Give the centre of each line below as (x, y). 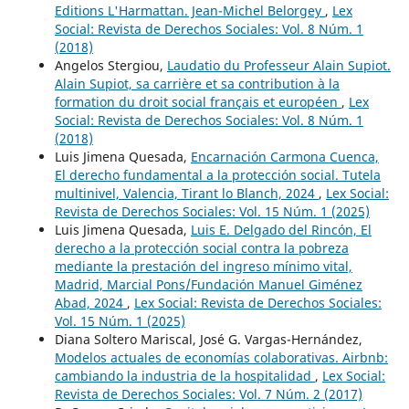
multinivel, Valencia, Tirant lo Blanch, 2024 (186, 193)
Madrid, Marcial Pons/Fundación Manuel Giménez (208, 284)
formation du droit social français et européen (198, 101)
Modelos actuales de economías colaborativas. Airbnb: (221, 357)
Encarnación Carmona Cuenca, (284, 156)
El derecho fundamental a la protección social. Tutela (217, 174)
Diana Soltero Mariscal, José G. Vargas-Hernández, (208, 339)
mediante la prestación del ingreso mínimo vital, (203, 266)
